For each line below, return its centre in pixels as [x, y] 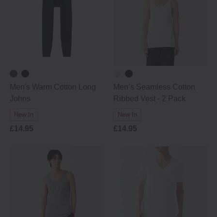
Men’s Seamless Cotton [154, 87]
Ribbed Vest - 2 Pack [149, 99]
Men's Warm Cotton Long [53, 87]
